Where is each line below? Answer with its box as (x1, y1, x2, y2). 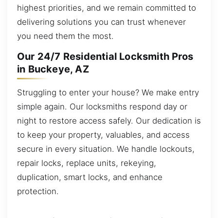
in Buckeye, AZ (17, 63, 89, 75)
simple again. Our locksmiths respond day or (17, 101, 187, 111)
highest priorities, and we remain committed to (17, 2, 196, 13)
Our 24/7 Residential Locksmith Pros (17, 51, 194, 63)
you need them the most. (17, 31, 114, 41)
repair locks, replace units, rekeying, (17, 158, 156, 168)
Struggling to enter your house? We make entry (17, 87, 199, 97)
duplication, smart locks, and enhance (17, 172, 163, 182)
